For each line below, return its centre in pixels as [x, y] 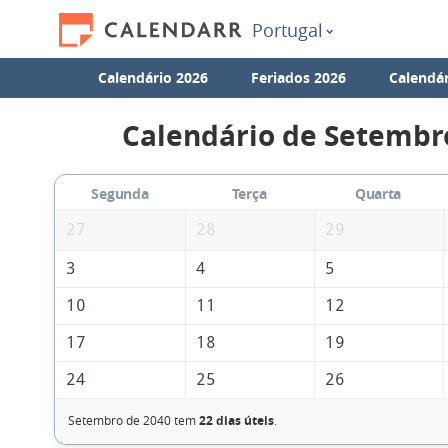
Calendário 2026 [153, 77]
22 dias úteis [236, 421]
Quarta [378, 194]
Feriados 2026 [299, 77]
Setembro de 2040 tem [133, 420]
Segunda [120, 194]
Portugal [287, 30]
